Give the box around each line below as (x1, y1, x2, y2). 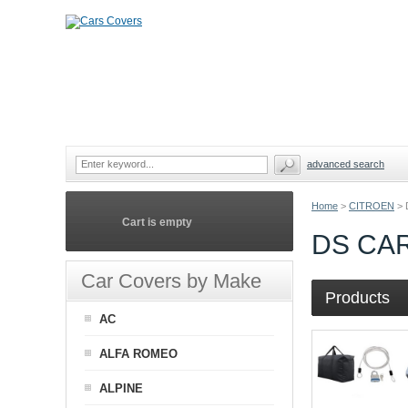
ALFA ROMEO (99, 347, 178, 361)
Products (325, 289, 390, 307)
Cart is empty (122, 216, 192, 229)
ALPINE (99, 382, 143, 395)
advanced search (307, 158, 384, 169)
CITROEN (349, 200, 394, 211)
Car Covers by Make (81, 270, 261, 292)
